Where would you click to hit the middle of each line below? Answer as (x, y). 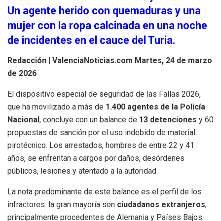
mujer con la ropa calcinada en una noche (107, 25)
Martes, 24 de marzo (173, 60)
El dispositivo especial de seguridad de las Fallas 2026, (104, 94)
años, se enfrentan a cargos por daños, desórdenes (96, 158)
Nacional (23, 119)
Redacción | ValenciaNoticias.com (70, 60)
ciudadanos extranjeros (161, 204)
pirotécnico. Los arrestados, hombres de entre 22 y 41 (101, 145)
